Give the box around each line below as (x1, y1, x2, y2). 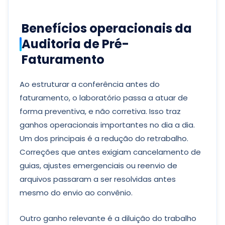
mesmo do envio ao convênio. (20, 187, 133, 198)
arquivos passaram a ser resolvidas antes (20, 174, 176, 184)
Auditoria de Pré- (22, 36, 129, 52)
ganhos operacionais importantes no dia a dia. (20, 120, 195, 130)
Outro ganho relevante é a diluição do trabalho (20, 213, 196, 223)
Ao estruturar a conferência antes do (20, 79, 160, 89)
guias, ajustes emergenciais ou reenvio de (20, 160, 177, 171)
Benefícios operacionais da (22, 20, 192, 37)
